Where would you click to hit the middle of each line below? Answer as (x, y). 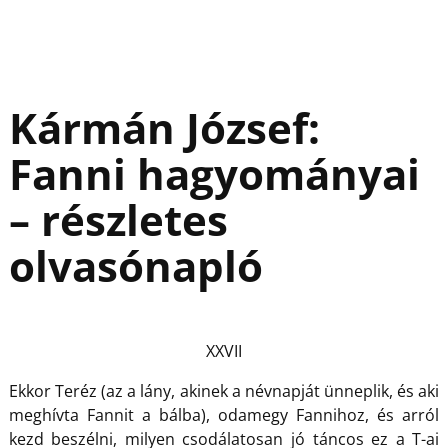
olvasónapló (135, 265)
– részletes (118, 219)
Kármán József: (164, 127)
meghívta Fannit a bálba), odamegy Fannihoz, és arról (224, 414)
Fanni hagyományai (214, 173)
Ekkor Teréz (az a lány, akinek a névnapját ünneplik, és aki (224, 390)
